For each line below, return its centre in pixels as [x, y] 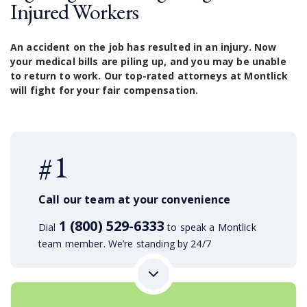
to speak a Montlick [210, 228]
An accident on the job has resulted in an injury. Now [144, 47]
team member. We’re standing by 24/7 [125, 244]
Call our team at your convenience [135, 200]
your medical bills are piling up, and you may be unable [148, 62]
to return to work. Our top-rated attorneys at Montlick [149, 76]
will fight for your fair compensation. [105, 90]
